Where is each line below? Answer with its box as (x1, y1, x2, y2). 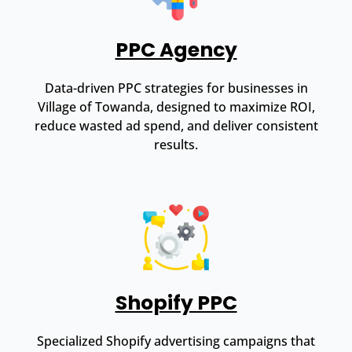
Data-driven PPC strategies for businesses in (44, 79, 308, 97)
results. (154, 135, 198, 153)
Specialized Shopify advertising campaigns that (37, 332, 315, 350)
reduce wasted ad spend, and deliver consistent (34, 116, 318, 134)
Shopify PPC (115, 288, 237, 317)
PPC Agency (115, 35, 237, 64)
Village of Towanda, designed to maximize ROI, (37, 97, 315, 115)
